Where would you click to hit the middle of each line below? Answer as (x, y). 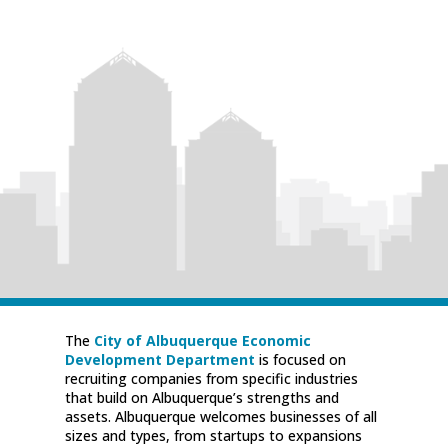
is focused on (300, 359)
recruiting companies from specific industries (211, 378)
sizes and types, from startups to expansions (213, 435)
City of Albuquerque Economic (202, 340)
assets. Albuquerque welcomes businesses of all (220, 416)
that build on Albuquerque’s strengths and (201, 397)
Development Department (159, 359)
